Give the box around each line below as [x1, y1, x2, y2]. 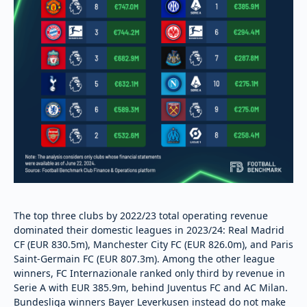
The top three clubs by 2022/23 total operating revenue [14, 208, 268, 222]
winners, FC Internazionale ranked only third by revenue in [14, 266, 285, 280]
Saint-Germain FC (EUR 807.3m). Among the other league [14, 251, 275, 265]
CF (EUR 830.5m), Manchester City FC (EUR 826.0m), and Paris [14, 237, 293, 251]
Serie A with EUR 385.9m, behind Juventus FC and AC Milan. [14, 280, 288, 294]
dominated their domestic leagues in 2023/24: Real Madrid [14, 223, 284, 236]
